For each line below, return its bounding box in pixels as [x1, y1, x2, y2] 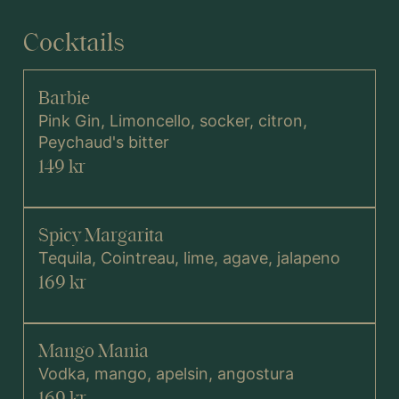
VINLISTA [184, 86, 261, 105]
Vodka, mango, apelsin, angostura [38, 363, 294, 383]
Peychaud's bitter [38, 132, 169, 151]
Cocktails [23, 22, 125, 58]
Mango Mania [38, 337, 149, 362]
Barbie [38, 84, 90, 110]
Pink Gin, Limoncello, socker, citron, [38, 110, 307, 130]
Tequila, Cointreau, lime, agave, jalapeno [38, 248, 340, 267]
